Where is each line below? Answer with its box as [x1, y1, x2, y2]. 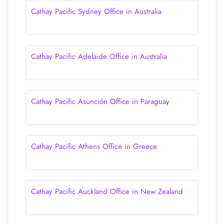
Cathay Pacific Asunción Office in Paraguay [31, 96, 169, 107]
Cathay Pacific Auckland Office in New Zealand [31, 186, 183, 197]
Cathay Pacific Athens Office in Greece [31, 141, 157, 152]
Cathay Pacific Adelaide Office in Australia [31, 51, 167, 62]
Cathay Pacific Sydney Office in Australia [31, 6, 161, 17]
